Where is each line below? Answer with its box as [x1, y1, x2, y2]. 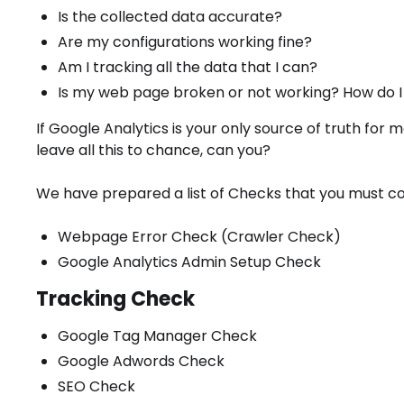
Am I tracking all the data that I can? [58, 57, 317, 78]
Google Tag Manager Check [58, 326, 257, 346]
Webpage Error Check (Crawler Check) [58, 226, 341, 247]
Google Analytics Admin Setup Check [58, 252, 321, 272]
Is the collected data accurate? [58, 6, 282, 27]
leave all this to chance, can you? [36, 140, 271, 161]
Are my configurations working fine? [58, 32, 312, 52]
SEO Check [58, 376, 135, 397]
